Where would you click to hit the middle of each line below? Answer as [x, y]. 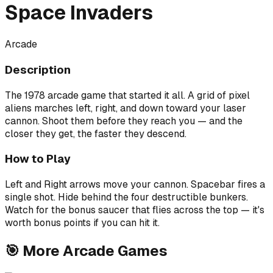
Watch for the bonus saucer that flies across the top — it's [135, 210]
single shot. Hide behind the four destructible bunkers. [126, 197]
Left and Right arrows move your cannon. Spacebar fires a [135, 185]
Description [38, 70]
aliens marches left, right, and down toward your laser [126, 108]
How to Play [38, 159]
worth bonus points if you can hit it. [82, 223]
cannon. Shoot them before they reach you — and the [124, 121]
